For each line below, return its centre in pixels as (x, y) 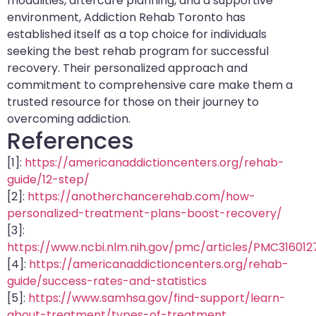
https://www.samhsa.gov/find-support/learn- (157, 298)
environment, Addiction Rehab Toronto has (126, 18)
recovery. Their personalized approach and (127, 68)
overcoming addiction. (69, 119)
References (71, 141)
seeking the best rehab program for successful (138, 51)
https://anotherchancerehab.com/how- (141, 197)
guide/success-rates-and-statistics (107, 281)
